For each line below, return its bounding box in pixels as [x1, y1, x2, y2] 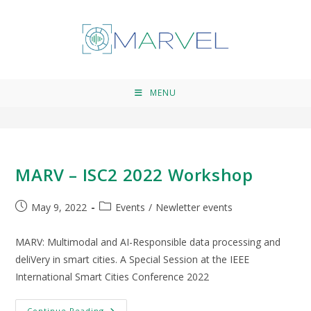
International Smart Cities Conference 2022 [15, 270, 210, 283]
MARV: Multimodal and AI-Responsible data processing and [15, 235, 281, 249]
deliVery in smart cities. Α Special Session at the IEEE [15, 253, 250, 266]
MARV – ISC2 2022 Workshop [15, 163, 253, 186]
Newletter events [155, 201, 233, 214]
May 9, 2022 [31, 201, 87, 214]
